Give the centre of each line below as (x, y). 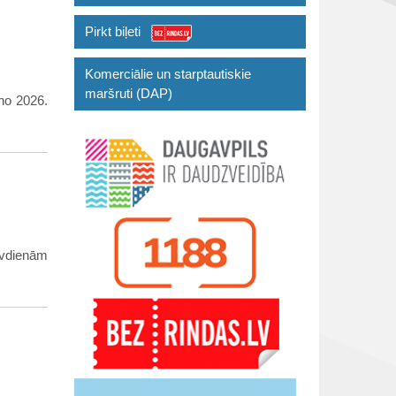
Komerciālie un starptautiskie (168, 74)
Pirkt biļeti (112, 31)
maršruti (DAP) (128, 93)
